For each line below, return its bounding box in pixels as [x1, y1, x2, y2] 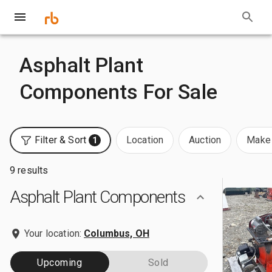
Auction [189, 134, 222, 146]
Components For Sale [19, 80, 217, 104]
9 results [10, 165, 49, 176]
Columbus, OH [84, 228, 149, 239]
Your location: [24, 228, 82, 239]
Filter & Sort [35, 134, 86, 146]
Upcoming [37, 257, 83, 268]
